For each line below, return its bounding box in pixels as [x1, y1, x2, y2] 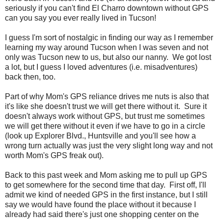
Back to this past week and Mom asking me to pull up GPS [5, 170, 207, 179]
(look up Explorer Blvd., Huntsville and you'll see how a [5, 131, 196, 140]
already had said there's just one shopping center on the [5, 210, 199, 219]
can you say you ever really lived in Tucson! [5, 13, 156, 22]
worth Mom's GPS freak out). [5, 151, 104, 160]
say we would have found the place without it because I [5, 200, 196, 209]
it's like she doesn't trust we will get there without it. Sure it [5, 102, 207, 110]
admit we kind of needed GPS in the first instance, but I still [5, 190, 208, 199]
